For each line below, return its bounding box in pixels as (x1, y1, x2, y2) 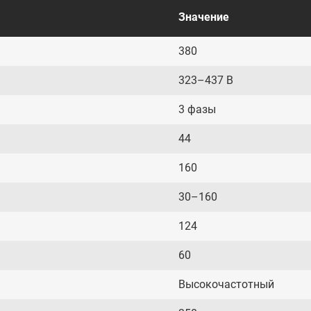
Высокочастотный (178, 278, 274, 291)
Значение (178, 10, 229, 24)
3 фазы (178, 103, 216, 116)
